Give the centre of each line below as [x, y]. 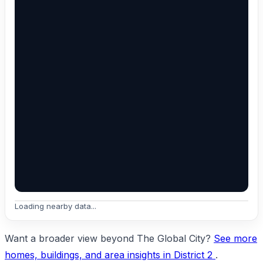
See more [235, 238]
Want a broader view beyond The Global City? [109, 238]
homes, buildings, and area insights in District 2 [110, 254]
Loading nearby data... [55, 206]
